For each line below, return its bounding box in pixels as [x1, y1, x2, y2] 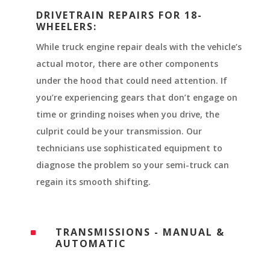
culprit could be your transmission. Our [36, 125, 202, 137]
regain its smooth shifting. [36, 175, 151, 187]
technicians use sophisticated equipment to [36, 142, 222, 154]
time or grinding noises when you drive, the [36, 108, 219, 120]
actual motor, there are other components [36, 57, 218, 69]
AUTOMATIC [55, 236, 127, 250]
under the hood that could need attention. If [36, 74, 227, 86]
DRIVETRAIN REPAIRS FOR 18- [36, 8, 202, 22]
